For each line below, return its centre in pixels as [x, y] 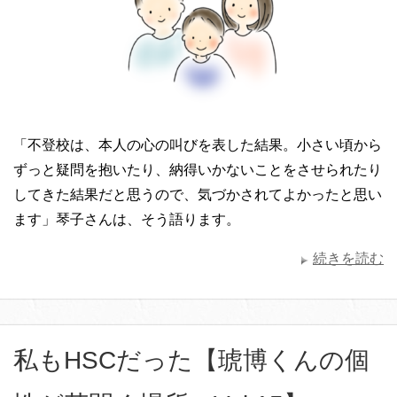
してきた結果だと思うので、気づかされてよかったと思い [198, 194]
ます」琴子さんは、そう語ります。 [127, 219]
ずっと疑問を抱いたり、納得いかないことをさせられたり [198, 169]
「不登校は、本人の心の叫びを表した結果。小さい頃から [198, 144]
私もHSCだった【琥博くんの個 [191, 360]
